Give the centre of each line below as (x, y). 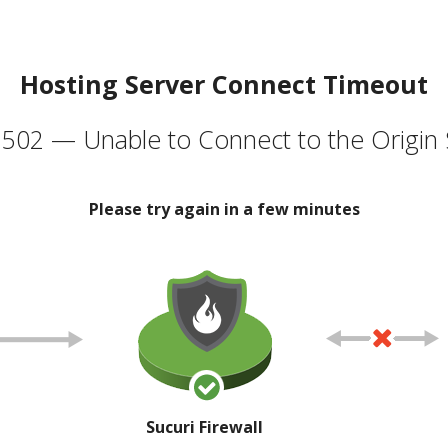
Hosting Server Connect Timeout (224, 83)
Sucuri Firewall (204, 426)
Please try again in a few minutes (224, 208)
